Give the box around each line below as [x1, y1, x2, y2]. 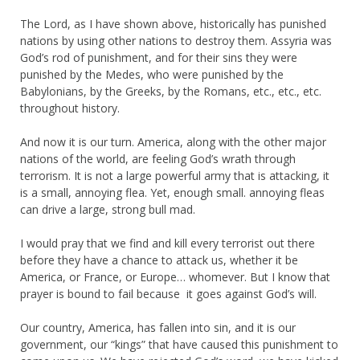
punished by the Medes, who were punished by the [20, 66, 284, 82]
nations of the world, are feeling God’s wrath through [20, 150, 296, 166]
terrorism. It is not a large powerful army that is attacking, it [20, 167, 329, 183]
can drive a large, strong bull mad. [20, 201, 195, 217]
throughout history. [20, 100, 120, 116]
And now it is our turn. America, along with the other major [20, 133, 326, 149]
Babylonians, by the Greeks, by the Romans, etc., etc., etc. [20, 83, 321, 99]
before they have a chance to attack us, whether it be [20, 252, 298, 268]
